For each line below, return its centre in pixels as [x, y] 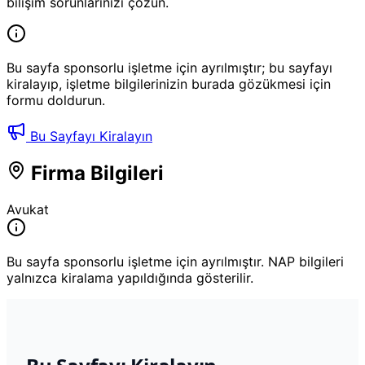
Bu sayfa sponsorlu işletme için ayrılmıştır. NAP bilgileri [175, 261]
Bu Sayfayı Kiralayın [89, 136]
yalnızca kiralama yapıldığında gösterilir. [130, 277]
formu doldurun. [56, 100]
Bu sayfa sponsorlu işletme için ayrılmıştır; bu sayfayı [169, 67]
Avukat [28, 209]
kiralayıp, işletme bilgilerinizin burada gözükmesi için [169, 84]
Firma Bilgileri [95, 173]
